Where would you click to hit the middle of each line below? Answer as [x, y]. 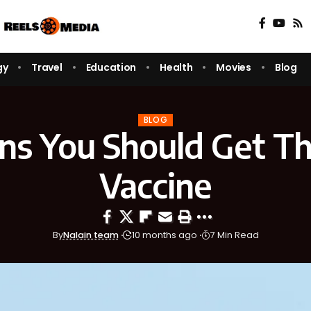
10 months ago [164, 235]
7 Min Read [234, 235]
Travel [47, 67]
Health [176, 67]
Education [111, 67]
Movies [234, 67]
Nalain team [91, 235]
